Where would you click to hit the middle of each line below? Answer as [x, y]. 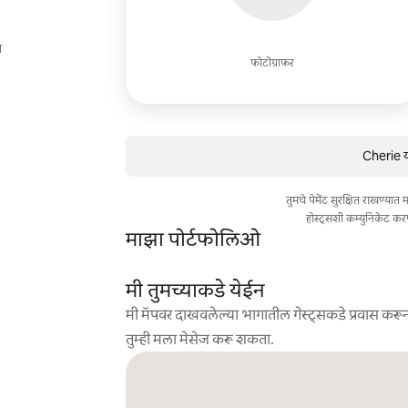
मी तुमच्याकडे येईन [195, 290]
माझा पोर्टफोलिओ [193, 239]
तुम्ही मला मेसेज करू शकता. [199, 339]
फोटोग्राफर [272, 63]
